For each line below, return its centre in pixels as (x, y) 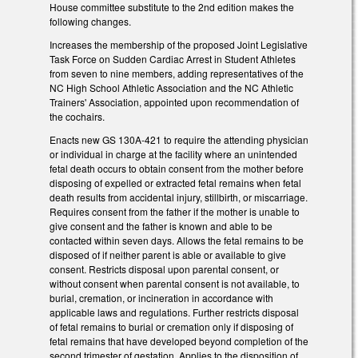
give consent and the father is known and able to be (161, 225)
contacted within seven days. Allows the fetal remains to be (177, 240)
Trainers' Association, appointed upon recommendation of (174, 101)
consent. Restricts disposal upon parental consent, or (164, 268)
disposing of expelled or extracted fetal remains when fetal (175, 182)
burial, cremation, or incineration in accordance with (161, 297)
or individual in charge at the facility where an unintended (173, 153)
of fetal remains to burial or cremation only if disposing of (171, 326)
